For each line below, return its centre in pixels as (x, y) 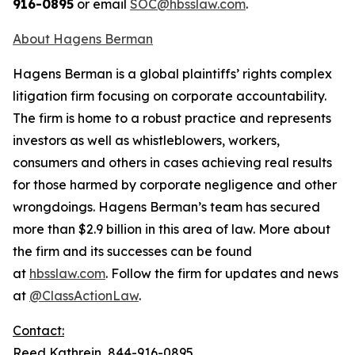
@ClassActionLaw (84, 296)
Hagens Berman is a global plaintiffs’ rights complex (172, 74)
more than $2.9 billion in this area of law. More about (172, 229)
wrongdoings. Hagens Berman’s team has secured (166, 207)
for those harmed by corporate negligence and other (175, 185)
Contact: (38, 330)
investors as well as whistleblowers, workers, (146, 140)
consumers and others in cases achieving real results (172, 162)
